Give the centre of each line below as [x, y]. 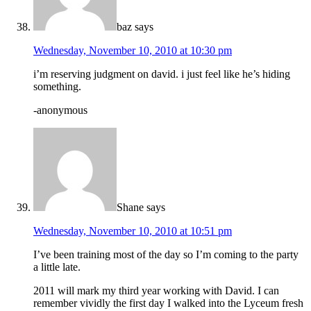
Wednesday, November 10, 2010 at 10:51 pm [133, 231]
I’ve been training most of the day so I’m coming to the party [166, 255]
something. [57, 87]
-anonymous [60, 110]
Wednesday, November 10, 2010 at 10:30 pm [133, 51]
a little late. [57, 267]
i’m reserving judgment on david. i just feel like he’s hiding [162, 74]
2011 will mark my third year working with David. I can [156, 291]
